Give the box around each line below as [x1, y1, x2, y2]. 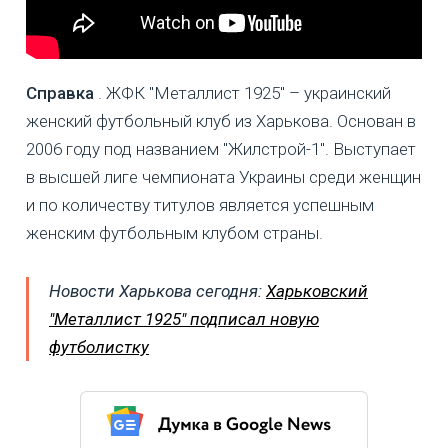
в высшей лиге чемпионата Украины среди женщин [26, 166, 421, 187]
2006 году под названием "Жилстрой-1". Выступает [26, 138, 416, 159]
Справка [26, 82, 94, 103]
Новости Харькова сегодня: [49, 280, 266, 301]
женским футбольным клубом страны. [26, 222, 323, 243]
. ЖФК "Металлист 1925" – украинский [94, 82, 391, 103]
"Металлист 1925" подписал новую [49, 308, 319, 329]
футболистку [49, 336, 149, 357]
